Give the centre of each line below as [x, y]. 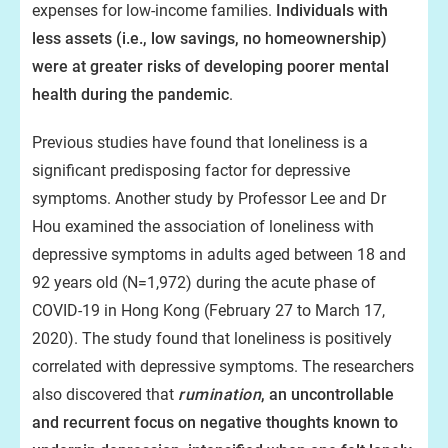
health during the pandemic [130, 94]
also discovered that [105, 394]
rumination [219, 394]
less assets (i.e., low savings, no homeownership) [209, 38]
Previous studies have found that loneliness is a [200, 142]
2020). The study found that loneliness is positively [212, 338]
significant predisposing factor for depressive [191, 170]
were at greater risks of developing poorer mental [210, 66]
